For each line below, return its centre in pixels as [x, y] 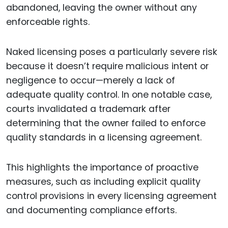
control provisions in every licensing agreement [111, 196]
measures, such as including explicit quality [103, 181]
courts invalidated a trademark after [88, 109]
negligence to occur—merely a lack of [91, 80]
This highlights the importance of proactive [102, 167]
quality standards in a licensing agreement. [104, 137]
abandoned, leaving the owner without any [102, 8]
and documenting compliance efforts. [91, 210]
